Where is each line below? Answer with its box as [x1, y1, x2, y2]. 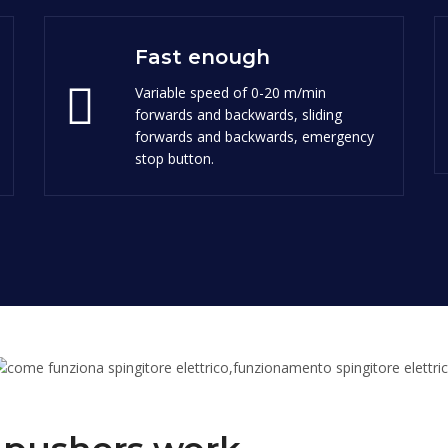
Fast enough [135, 44, 270, 69]
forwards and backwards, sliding [135, 104, 342, 124]
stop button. [135, 148, 214, 168]
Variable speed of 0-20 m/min [135, 82, 326, 102]
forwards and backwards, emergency [135, 126, 374, 146]
